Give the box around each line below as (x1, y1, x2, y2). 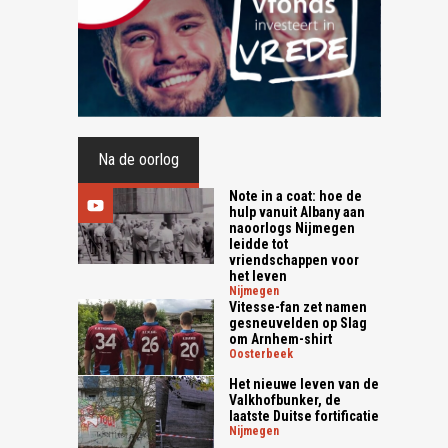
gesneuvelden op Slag (229, 315, 368, 332)
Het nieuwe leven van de (229, 376, 380, 393)
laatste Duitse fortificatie (229, 408, 380, 425)
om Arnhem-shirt (229, 331, 333, 348)
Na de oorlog (98, 150, 180, 170)
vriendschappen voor (229, 252, 360, 269)
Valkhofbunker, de (229, 392, 342, 409)
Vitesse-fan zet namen (229, 299, 368, 316)
